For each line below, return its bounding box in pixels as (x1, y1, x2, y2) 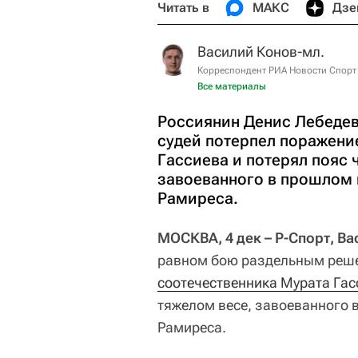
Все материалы (197, 81, 266, 92)
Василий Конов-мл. (197, 43, 324, 60)
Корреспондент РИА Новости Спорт (197, 65, 356, 76)
